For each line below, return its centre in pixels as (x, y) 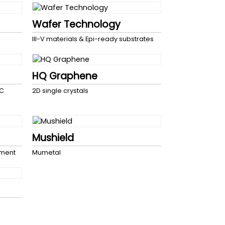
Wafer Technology (76, 24)
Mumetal (46, 152)
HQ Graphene (65, 76)
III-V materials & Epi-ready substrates (93, 39)
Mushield (53, 138)
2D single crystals (60, 91)
